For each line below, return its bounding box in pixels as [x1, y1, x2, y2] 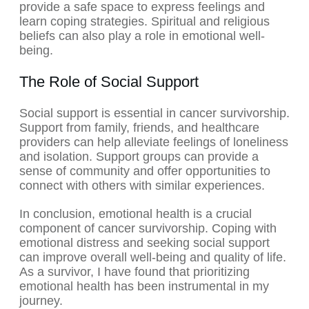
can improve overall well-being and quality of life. [19, 250, 286, 265]
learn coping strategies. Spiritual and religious [19, 14, 270, 29]
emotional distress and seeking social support [19, 236, 270, 250]
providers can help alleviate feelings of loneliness [19, 135, 288, 150]
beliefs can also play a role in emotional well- [19, 29, 265, 43]
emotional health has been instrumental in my [19, 279, 269, 294]
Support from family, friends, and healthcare [19, 121, 259, 135]
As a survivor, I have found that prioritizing [19, 265, 250, 279]
